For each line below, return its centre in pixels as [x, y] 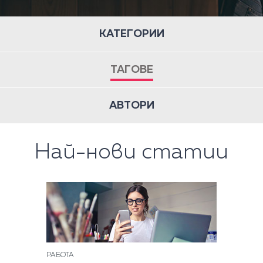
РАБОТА [60, 255]
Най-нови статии [131, 153]
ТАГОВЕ [131, 70]
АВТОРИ [131, 106]
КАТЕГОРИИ [131, 34]
